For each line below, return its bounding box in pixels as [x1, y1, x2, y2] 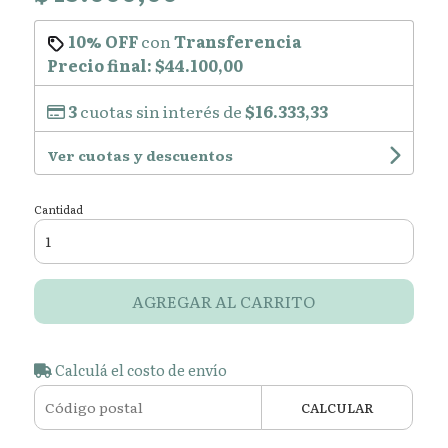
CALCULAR [300, 397, 374, 417]
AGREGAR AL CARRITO [132, 288, 316, 313]
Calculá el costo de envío [51, 358, 227, 380]
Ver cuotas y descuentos [46, 144, 233, 165]
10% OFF [67, 28, 138, 53]
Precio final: [46, 52, 155, 77]
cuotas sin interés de [76, 98, 245, 123]
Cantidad [33, 200, 83, 217]
